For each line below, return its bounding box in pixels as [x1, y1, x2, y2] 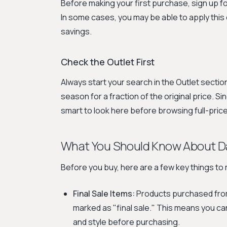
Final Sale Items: [73, 188, 135, 199]
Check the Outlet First [61, 56, 155, 68]
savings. [61, 26, 92, 37]
